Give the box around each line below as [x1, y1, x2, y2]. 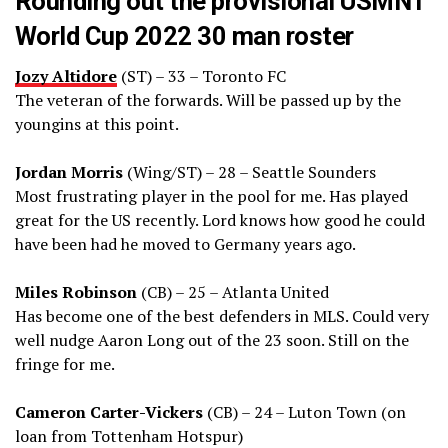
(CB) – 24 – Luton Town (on [207, 401, 406, 424]
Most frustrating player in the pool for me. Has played [15, 185, 408, 208]
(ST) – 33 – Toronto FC [117, 65, 286, 88]
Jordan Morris [15, 161, 123, 184]
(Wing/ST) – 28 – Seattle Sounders [123, 161, 376, 184]
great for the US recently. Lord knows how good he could [15, 209, 425, 232]
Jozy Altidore [15, 65, 117, 88]
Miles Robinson [15, 281, 137, 304]
